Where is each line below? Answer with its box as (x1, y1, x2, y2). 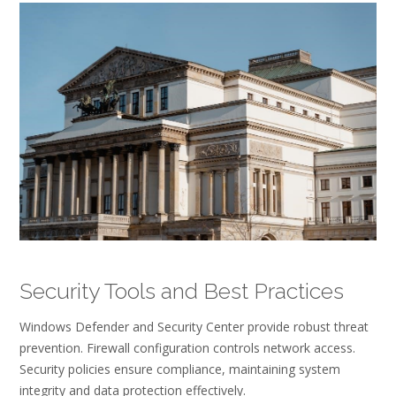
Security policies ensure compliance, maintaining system (19, 361, 340, 378)
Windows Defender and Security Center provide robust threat (19, 318, 369, 336)
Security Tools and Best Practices (19, 277, 344, 304)
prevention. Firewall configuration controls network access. (19, 339, 355, 357)
